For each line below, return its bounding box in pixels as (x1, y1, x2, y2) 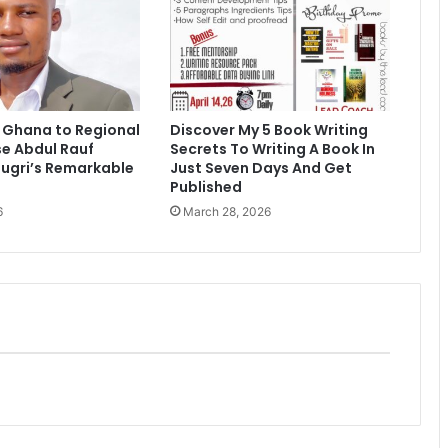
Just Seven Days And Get (169, 158, 352, 179)
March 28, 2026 (182, 204, 271, 220)
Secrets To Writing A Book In (169, 139, 375, 160)
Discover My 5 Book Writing (169, 120, 368, 141)
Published (169, 177, 242, 198)
